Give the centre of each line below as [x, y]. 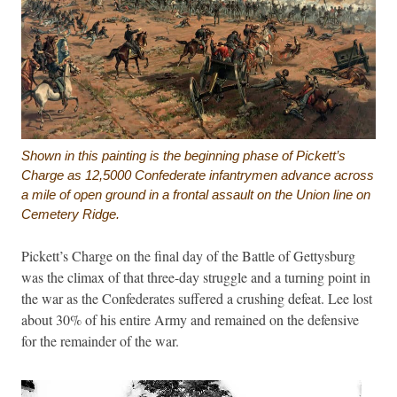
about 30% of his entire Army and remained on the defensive [190, 319]
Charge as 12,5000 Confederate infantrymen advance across [198, 175]
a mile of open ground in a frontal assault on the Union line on [196, 194]
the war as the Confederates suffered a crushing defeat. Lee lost [197, 298]
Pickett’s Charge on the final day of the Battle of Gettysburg [188, 255]
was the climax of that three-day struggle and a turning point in [196, 276]
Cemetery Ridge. [70, 214]
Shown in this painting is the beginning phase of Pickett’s [183, 155]
